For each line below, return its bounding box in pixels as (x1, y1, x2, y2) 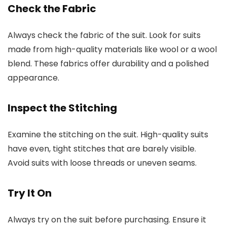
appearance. (8, 71, 59, 84)
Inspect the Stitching (8, 100, 117, 115)
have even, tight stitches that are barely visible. (8, 142, 196, 155)
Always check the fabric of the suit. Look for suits (8, 29, 201, 41)
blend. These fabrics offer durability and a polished (8, 57, 209, 69)
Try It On (8, 185, 52, 200)
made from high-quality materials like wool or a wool (8, 43, 217, 55)
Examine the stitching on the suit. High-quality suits (8, 128, 208, 140)
